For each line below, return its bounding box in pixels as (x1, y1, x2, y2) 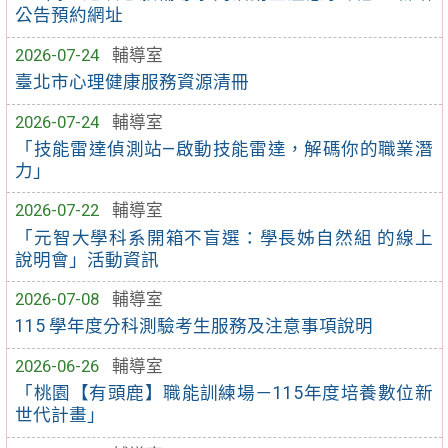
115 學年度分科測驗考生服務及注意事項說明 (15, 316, 374, 337)
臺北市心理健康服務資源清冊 (15, 72, 250, 93)
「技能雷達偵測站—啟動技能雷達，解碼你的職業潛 (15, 138, 433, 159)
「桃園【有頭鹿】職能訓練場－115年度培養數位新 (15, 383, 433, 404)
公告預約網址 (15, 5, 124, 26)
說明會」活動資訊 (15, 249, 160, 270)
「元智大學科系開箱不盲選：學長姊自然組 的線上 (15, 227, 433, 248)
